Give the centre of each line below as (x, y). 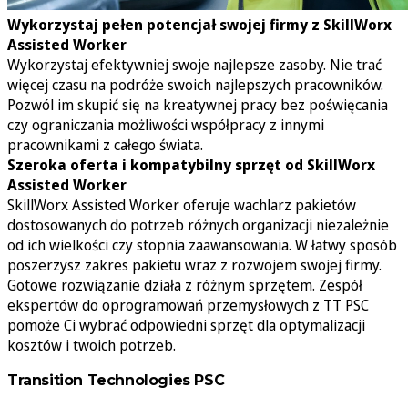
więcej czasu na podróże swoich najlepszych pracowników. (195, 84)
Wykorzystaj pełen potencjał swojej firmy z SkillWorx (199, 24)
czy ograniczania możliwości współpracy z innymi (166, 124)
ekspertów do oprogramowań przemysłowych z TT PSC (188, 305)
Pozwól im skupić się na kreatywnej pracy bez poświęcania (198, 104)
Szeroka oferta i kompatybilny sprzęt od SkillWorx (191, 164)
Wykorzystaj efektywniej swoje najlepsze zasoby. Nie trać (194, 64)
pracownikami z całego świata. (105, 144)
